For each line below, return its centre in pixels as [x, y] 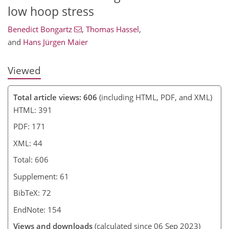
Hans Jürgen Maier [55, 42]
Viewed [24, 71]
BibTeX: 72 [32, 193]
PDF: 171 [29, 126]
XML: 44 [28, 143]
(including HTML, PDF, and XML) [155, 97]
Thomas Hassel [112, 29]
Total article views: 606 [55, 97]
